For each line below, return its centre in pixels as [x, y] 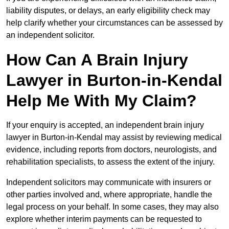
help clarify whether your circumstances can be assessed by [114, 23]
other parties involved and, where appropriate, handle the [109, 195]
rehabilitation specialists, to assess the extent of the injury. [110, 162]
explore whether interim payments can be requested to [104, 219]
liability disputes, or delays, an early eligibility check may [108, 11]
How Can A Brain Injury [97, 60]
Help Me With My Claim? [101, 101]
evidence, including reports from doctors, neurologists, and [111, 150]
